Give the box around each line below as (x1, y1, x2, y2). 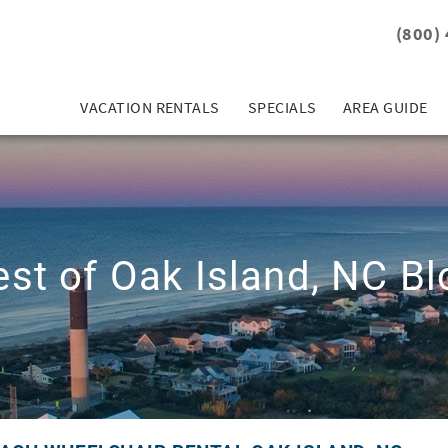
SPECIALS (247, 97, 317, 117)
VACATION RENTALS (80, 97, 220, 117)
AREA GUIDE (342, 97, 428, 117)
